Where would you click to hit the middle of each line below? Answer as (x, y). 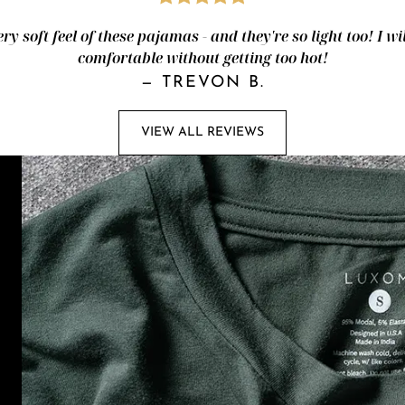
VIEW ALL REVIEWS (202, 132)
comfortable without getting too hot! (202, 57)
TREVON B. (213, 82)
